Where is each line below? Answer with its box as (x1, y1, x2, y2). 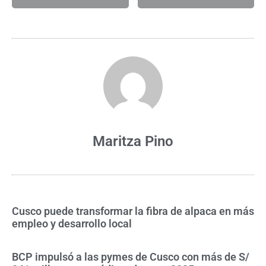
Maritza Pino (93, 133, 173, 150)
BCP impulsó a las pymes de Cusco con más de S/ (12, 251, 249, 264)
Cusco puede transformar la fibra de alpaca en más (12, 205, 254, 218)
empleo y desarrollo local (12, 217, 132, 230)
